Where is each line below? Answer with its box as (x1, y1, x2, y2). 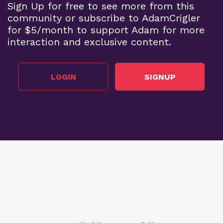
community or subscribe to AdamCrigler (7, 12, 200, 24)
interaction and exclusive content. (7, 36, 171, 48)
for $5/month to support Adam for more (7, 24, 205, 36)
